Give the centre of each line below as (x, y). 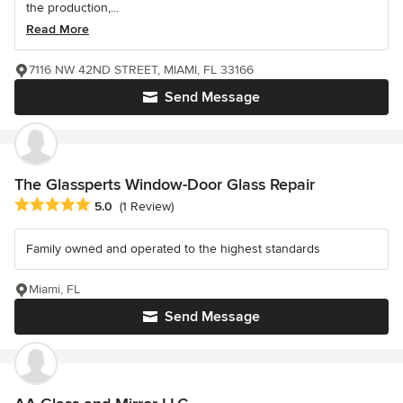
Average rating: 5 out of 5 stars (110, 205)
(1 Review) (147, 206)
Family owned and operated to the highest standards (173, 248)
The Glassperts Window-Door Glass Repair (165, 184)
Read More (58, 29)
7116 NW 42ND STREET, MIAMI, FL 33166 (141, 69)
